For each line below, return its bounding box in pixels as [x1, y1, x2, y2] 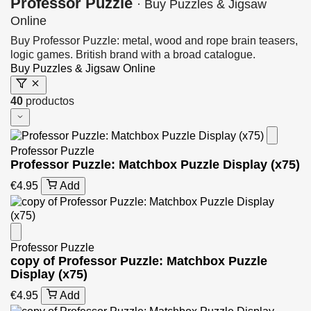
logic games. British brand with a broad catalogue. [10, 49, 255, 60]
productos [26, 95, 74, 107]
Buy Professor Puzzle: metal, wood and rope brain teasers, [10, 35, 298, 47]
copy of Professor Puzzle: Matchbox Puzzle [10, 254, 267, 268]
